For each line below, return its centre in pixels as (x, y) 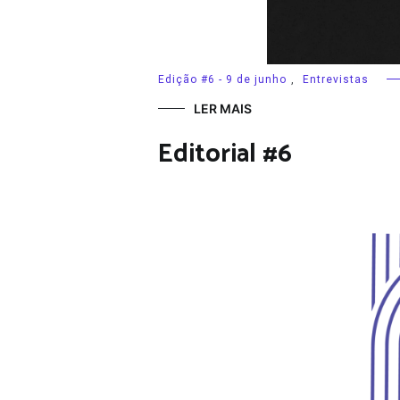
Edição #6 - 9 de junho (222, 79)
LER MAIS (223, 108)
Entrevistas (336, 79)
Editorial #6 (225, 154)
